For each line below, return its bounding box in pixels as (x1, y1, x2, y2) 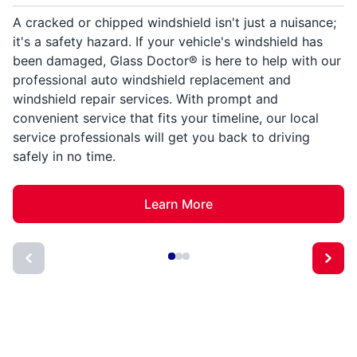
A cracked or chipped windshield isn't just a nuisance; (13, 14, 336, 31)
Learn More (144, 196, 213, 213)
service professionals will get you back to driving (13, 129, 310, 146)
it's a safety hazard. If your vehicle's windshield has (13, 33, 323, 50)
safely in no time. (13, 148, 116, 165)
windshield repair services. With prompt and (13, 91, 278, 108)
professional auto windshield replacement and (13, 72, 291, 88)
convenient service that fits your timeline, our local (13, 110, 319, 127)
